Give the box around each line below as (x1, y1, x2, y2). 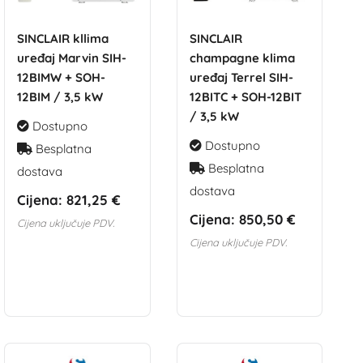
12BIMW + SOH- (16, 69, 105, 85)
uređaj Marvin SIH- (16, 49, 126, 66)
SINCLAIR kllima (16, 30, 109, 46)
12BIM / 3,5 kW (16, 88, 103, 105)
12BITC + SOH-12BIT (189, 88, 301, 105)
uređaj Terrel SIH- (189, 69, 293, 85)
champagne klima (189, 49, 295, 66)
